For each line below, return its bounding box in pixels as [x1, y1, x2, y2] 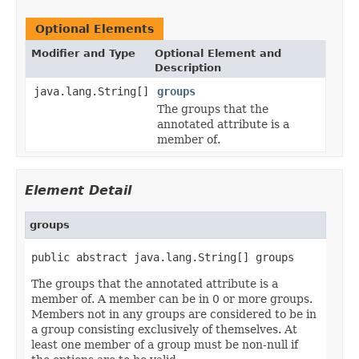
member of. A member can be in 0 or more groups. [31, 292, 313, 305]
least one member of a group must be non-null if [31, 337, 298, 351]
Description [155, 61, 221, 74]
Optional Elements [35, 22, 154, 35]
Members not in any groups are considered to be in [31, 307, 317, 321]
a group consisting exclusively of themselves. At [31, 322, 297, 336]
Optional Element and [155, 46, 281, 59]
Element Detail [25, 182, 131, 198]
